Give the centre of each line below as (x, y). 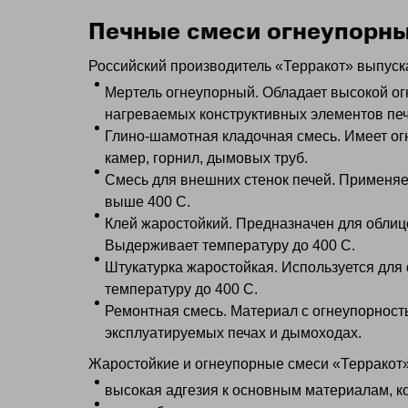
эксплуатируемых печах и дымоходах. (233, 333)
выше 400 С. (148, 202)
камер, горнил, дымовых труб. (206, 158)
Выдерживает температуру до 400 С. (230, 245)
